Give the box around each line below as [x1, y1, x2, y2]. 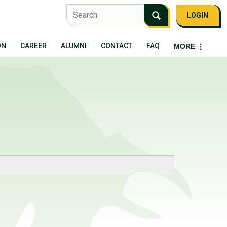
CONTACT [101, 41, 132, 50]
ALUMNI [61, 41, 87, 50]
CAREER [20, 41, 47, 50]
